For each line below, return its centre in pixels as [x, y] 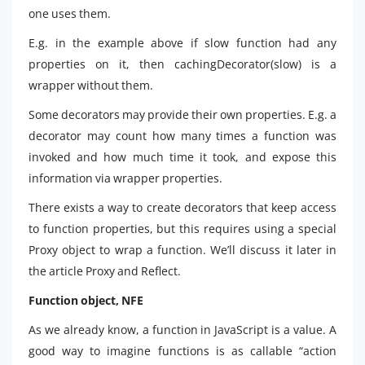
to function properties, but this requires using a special [182, 228]
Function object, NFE [86, 300]
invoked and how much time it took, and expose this [182, 156]
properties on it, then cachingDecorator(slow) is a [182, 64]
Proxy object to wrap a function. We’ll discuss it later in [182, 249]
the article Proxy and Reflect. [105, 270]
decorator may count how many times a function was [182, 135]
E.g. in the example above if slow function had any [182, 42]
